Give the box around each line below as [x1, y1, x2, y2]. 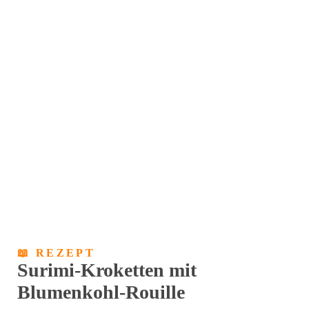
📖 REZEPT [17, 247, 96, 259]
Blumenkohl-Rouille [17, 281, 185, 303]
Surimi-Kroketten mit [17, 259, 197, 281]
